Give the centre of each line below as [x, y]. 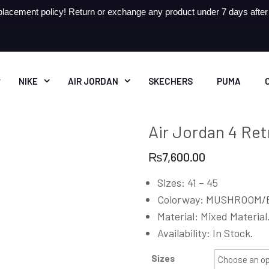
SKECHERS [171, 81]
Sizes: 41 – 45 [188, 183]
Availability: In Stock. [206, 233]
